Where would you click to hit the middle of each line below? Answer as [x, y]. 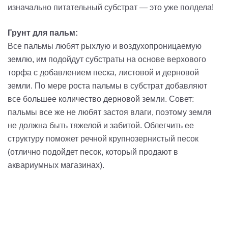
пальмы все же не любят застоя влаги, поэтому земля [110, 112]
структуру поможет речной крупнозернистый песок [103, 139]
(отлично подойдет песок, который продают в [93, 152]
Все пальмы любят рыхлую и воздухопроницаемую [105, 46]
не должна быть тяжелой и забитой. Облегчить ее [101, 126]
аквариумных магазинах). [56, 165]
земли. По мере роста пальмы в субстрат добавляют [107, 86]
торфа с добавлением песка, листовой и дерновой [103, 73]
